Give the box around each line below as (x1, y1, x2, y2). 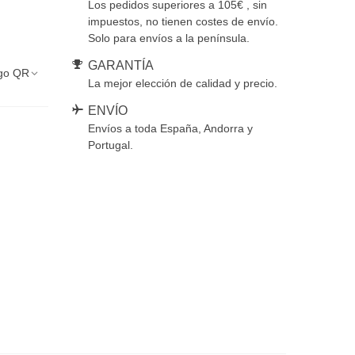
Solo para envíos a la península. (87, 32, 250, 44)
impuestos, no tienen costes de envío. (87, 15, 278, 28)
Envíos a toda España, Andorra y (87, 122, 253, 135)
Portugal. (87, 139, 133, 151)
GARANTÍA (87, 59, 154, 72)
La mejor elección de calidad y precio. (87, 77, 277, 90)
